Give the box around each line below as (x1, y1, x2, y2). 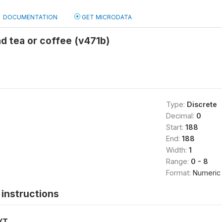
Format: (166, 168, 193, 177)
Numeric (192, 168, 221, 177)
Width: (166, 146, 189, 154)
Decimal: (166, 111, 196, 120)
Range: (166, 157, 191, 166)
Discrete (186, 100, 217, 109)
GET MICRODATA (80, 13, 132, 21)
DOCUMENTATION (3, 13, 57, 21)
